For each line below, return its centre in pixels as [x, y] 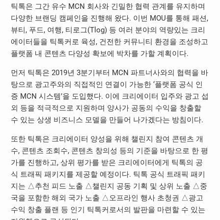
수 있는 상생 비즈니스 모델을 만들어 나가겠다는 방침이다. [107, 120]
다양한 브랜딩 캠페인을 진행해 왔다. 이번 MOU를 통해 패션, [109, 18]
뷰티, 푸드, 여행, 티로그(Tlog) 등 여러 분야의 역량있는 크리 [108, 30]
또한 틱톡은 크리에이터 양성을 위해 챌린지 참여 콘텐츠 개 [107, 139]
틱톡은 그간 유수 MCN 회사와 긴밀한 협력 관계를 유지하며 [108, 7]
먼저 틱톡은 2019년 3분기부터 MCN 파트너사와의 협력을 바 [109, 73]
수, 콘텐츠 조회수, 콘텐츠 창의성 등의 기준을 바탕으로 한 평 [109, 151]
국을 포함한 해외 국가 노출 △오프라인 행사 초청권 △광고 [107, 198]
